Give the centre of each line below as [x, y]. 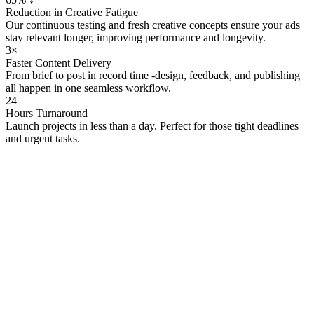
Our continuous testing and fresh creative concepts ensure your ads [153, 25]
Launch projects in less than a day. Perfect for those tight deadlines [152, 126]
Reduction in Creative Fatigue [72, 12]
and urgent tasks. [43, 138]
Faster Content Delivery [59, 63]
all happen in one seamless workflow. [88, 88]
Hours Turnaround [47, 113]
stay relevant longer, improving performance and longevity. [136, 37]
